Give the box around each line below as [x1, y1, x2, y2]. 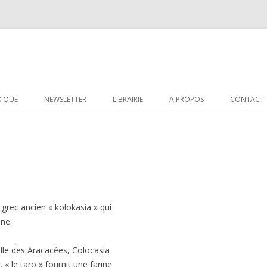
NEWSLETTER [44, 94, 86, 104]
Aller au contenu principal [133, 84, 230, 95]
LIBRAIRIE [113, 94, 143, 104]
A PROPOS [169, 94, 204, 104]
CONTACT [230, 94, 264, 104]
